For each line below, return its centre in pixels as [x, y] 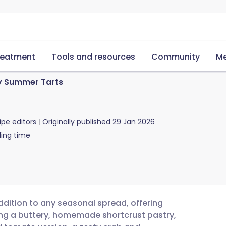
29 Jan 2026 [134, 122]
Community [176, 57]
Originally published [76, 122]
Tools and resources [93, 57]
